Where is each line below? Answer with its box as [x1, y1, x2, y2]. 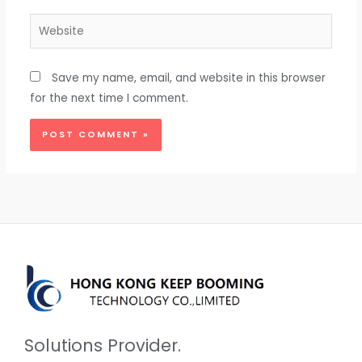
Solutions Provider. [24, 334, 181, 358]
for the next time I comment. [29, 90, 188, 106]
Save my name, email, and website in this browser [51, 69, 326, 86]
